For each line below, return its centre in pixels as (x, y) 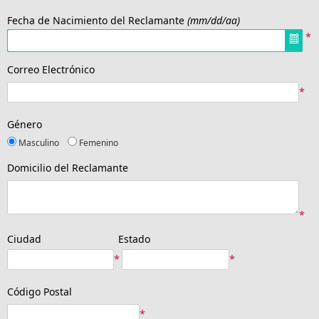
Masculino (42, 143)
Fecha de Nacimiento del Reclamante (97, 21)
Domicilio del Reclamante (68, 168)
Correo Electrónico (51, 70)
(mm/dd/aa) (214, 21)
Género (25, 125)
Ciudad (24, 239)
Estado (132, 239)
